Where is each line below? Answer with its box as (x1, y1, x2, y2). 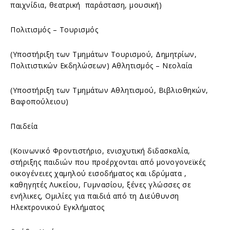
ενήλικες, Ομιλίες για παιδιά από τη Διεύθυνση (10, 190, 179, 201)
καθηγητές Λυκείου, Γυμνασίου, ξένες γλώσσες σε (10, 179, 191, 189)
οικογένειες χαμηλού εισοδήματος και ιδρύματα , (10, 168, 186, 178)
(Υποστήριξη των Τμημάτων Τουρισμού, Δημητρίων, (10, 49, 197, 59)
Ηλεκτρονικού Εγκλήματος (10, 202, 105, 212)
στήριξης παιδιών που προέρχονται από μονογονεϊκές (10, 157, 206, 167)
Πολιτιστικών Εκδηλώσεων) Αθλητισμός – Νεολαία (10, 60, 193, 70)
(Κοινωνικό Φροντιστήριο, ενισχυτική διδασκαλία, (10, 145, 190, 156)
